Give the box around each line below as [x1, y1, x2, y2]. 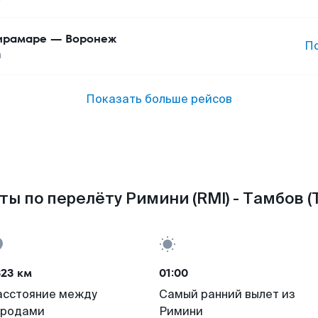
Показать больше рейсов [86, 92, 232, 106]
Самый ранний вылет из [159, 287, 295, 302]
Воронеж [65, 31, 116, 47]
